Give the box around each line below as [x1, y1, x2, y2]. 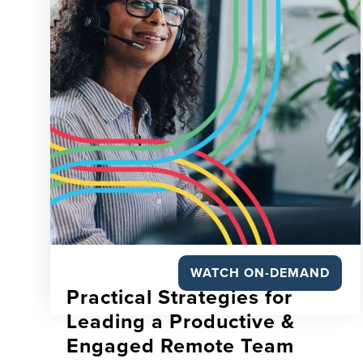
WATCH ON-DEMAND [190, 265, 330, 281]
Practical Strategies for [66, 285, 293, 310]
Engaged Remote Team [66, 334, 294, 358]
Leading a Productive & [66, 310, 295, 334]
